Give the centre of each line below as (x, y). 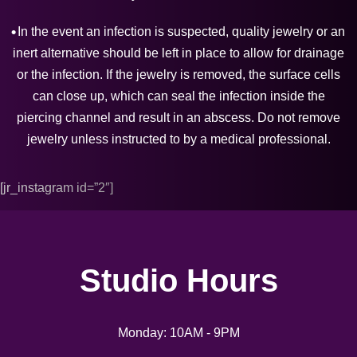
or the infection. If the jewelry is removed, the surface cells (178, 75)
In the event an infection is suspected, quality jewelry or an (181, 31)
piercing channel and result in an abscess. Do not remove (178, 118)
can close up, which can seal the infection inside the (178, 96)
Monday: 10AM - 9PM (178, 333)
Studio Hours (178, 280)
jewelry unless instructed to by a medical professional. (178, 139)
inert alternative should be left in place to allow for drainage (178, 53)
